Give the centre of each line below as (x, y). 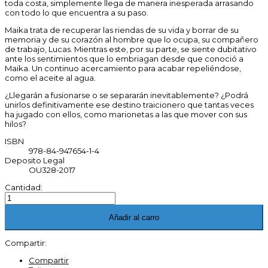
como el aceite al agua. (51, 78)
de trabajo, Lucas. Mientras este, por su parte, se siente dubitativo (131, 49)
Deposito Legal (35, 161)
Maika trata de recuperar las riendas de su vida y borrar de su (122, 30)
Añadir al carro (134, 218)
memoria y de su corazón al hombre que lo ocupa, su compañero (132, 40)
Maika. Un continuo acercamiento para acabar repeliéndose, (123, 68)
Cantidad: (24, 188)
